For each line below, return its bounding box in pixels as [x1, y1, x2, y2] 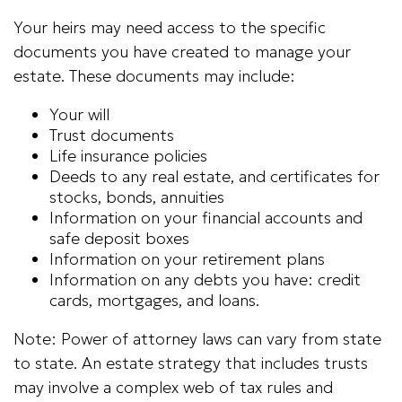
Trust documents [49, 125, 174, 145]
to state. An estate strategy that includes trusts [13, 353, 368, 373]
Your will [49, 104, 109, 125]
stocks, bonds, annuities [49, 187, 224, 207]
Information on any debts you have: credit [49, 269, 361, 290]
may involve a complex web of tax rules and [13, 377, 333, 398]
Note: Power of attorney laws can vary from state [13, 328, 381, 349]
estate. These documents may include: [13, 66, 295, 86]
